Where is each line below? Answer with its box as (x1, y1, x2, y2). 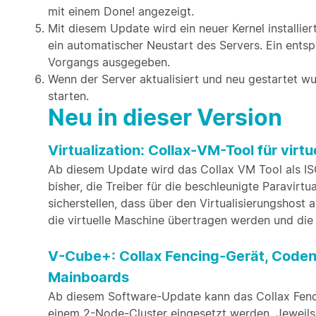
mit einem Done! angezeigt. (48, 4, 194, 18)
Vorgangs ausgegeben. (48, 55, 170, 69)
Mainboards (48, 269, 129, 286)
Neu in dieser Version (48, 104, 282, 131)
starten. (48, 89, 89, 103)
